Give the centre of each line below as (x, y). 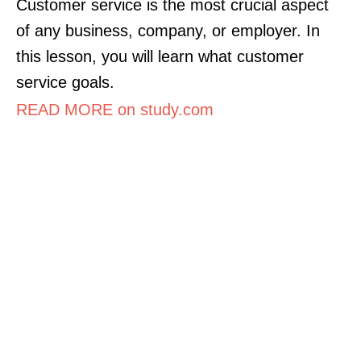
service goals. (65, 82)
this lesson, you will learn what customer (160, 56)
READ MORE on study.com (115, 109)
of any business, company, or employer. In (168, 30)
